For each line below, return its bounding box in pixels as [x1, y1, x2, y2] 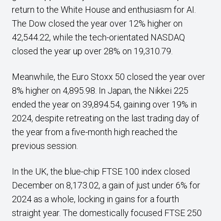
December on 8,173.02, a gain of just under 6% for [12, 180, 200, 190]
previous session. [12, 141, 80, 151]
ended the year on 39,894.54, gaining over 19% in [12, 99, 197, 110]
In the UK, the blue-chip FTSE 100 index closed [12, 166, 190, 177]
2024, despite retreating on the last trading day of [12, 113, 199, 123]
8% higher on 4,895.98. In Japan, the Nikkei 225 [12, 85, 188, 96]
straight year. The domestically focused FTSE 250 [12, 208, 202, 218]
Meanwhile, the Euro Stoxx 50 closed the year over [12, 72, 205, 82]
